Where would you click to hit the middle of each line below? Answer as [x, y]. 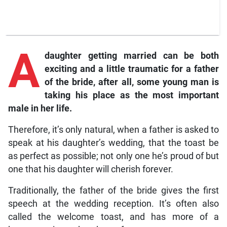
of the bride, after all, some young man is [132, 82]
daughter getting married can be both [132, 56]
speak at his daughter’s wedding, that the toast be [113, 143]
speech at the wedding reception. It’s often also [113, 204]
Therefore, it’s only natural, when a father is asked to [113, 130]
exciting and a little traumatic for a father [132, 69]
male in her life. [40, 109]
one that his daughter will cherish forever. [90, 169]
